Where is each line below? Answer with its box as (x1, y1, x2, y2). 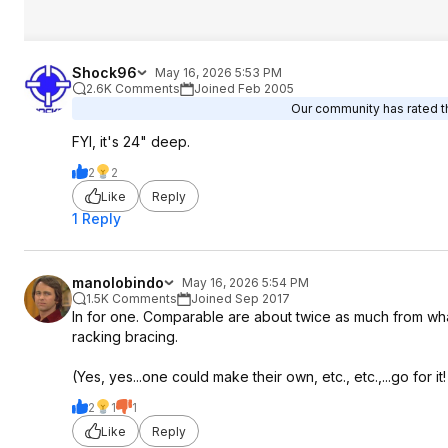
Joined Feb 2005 (194, 81, 294, 96)
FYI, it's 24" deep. (72, 133, 190, 150)
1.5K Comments (86, 291, 177, 306)
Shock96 (72, 64, 137, 81)
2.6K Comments (86, 81, 180, 96)
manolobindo (72, 274, 164, 291)
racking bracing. (72, 328, 178, 345)
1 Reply (72, 210, 121, 227)
